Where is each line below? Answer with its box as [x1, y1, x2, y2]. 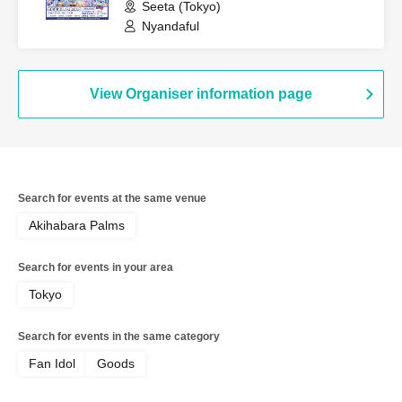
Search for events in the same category [18, 330, 220, 344]
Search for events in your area [18, 261, 173, 275]
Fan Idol [29, 356, 75, 371]
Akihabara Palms [29, 218, 125, 233]
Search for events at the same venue [18, 192, 206, 205]
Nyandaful [142, 19, 199, 34]
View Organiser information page [90, 86, 312, 102]
